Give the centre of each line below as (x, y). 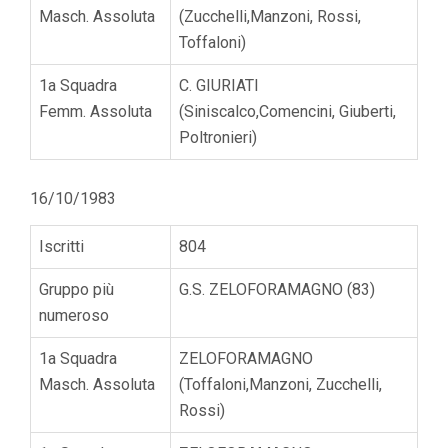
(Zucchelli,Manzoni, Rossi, (270, 16)
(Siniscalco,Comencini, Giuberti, (287, 111)
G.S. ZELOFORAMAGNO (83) (277, 289)
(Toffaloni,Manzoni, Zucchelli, (280, 384)
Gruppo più (76, 289)
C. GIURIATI (219, 85)
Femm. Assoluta (95, 111)
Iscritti (61, 246)
